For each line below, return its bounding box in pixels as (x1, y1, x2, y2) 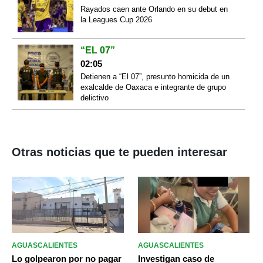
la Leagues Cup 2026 (80, 15, 152, 24)
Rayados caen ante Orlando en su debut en (80, 4, 228, 14)
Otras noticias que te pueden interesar (12, 146, 227, 159)
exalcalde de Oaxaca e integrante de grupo (80, 83, 226, 92)
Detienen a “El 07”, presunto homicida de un (80, 72, 230, 82)
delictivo (80, 93, 109, 103)
